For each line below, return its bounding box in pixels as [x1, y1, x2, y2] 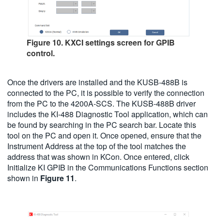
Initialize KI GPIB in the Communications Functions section [7, 162, 208, 173]
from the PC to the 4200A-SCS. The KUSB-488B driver [7, 98, 196, 109]
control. [27, 47, 55, 59]
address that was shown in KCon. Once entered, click [7, 151, 189, 163]
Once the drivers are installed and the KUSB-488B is [7, 77, 187, 88]
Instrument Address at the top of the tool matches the [7, 140, 186, 152]
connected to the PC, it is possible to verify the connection [7, 87, 204, 99]
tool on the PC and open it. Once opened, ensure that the [7, 130, 201, 141]
